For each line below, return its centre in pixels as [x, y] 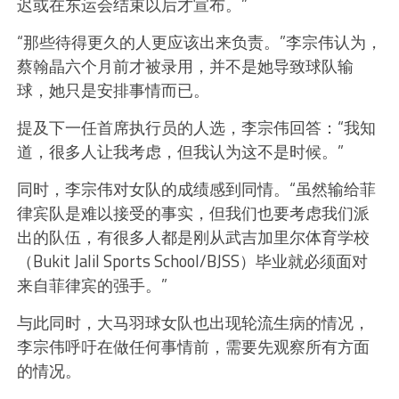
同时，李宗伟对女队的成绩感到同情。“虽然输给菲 [196, 189]
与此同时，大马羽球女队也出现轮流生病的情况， [193, 323]
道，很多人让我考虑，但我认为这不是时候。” [180, 152]
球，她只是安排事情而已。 [113, 90]
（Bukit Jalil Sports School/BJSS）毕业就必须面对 [192, 261]
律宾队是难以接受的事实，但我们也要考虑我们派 [193, 213]
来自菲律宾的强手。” [92, 285]
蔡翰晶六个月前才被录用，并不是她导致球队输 [185, 66]
